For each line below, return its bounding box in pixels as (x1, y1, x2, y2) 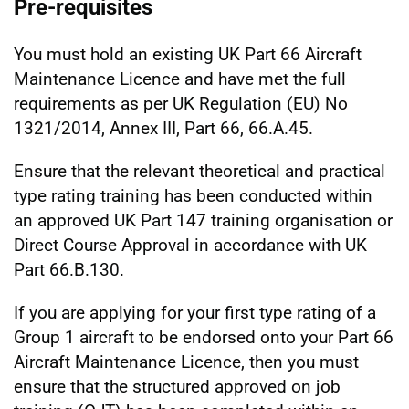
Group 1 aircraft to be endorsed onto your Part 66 (14, 326, 393, 348)
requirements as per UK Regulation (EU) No (14, 92, 348, 114)
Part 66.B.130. (14, 258, 124, 280)
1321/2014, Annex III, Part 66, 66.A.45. (14, 117, 313, 139)
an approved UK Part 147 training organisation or (14, 209, 393, 231)
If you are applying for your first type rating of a (14, 301, 376, 323)
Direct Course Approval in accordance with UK (14, 234, 367, 256)
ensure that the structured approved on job (14, 375, 341, 397)
